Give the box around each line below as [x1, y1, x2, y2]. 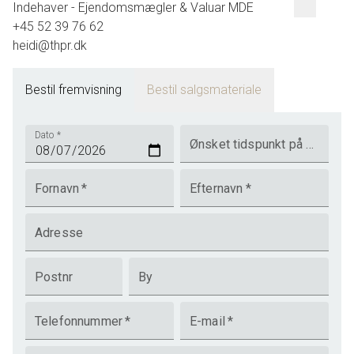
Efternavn [189, 181, 243, 196]
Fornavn [35, 181, 80, 196]
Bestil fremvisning [25, 82, 122, 97]
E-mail [189, 314, 225, 329]
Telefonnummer [35, 314, 122, 329]
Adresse [35, 225, 84, 240]
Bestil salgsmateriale [147, 82, 262, 97]
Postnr [35, 269, 73, 284]
